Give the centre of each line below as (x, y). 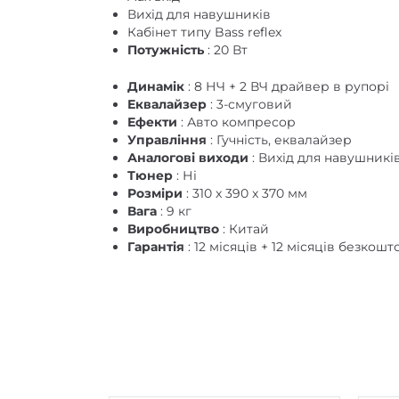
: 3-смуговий (251, 104)
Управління (169, 140)
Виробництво (175, 229)
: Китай (246, 229)
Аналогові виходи (190, 158)
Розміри (157, 193)
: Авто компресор (238, 122)
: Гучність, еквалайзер (281, 140)
